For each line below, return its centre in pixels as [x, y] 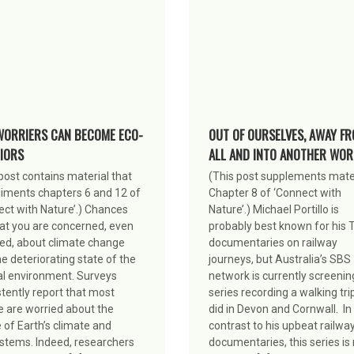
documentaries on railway [273, 242]
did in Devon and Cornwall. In [280, 309]
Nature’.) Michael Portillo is [274, 209]
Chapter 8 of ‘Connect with [275, 192]
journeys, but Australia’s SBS [280, 259]
